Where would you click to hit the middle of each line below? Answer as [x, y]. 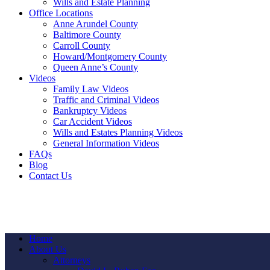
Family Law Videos [91, 89]
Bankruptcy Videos [90, 111]
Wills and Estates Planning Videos [118, 132]
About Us [48, 249]
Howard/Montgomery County [110, 56]
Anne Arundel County [96, 24]
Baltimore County [87, 35]
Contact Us [50, 176]
